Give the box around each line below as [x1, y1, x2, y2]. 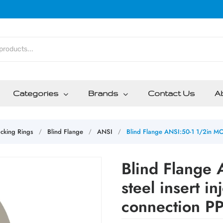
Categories [13, 89, 58, 98]
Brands [88, 89, 118, 98]
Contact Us [148, 89, 195, 98]
